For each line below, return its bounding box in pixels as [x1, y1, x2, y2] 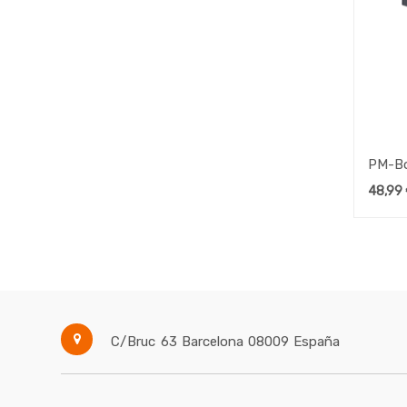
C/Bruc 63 [111, 333, 178, 350]
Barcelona [182, 333, 244, 350]
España [293, 333, 341, 350]
